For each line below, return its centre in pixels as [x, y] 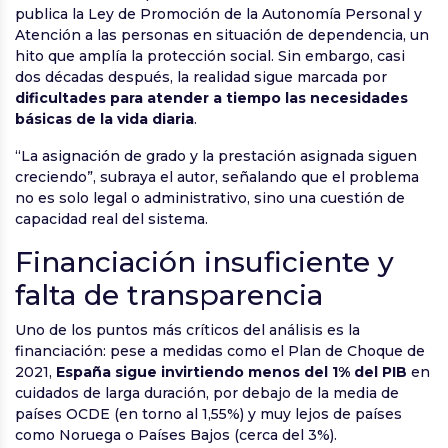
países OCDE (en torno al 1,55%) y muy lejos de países [208, 414]
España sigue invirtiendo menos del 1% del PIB [231, 372]
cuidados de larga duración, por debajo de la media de [207, 393]
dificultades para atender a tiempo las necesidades [211, 98]
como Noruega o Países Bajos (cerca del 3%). [176, 435]
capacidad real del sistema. [111, 219]
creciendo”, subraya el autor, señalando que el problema [217, 177]
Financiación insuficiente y [204, 262]
